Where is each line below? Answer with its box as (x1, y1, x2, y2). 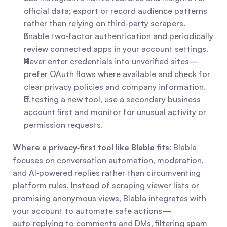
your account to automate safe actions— (13, 206, 172, 216)
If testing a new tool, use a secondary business (24, 94, 201, 104)
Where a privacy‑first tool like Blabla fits (13, 142, 169, 153)
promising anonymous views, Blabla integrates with (13, 193, 206, 203)
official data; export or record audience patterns (24, 6, 207, 16)
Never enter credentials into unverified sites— (24, 56, 199, 66)
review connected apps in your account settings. (24, 44, 208, 54)
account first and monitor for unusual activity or (24, 107, 206, 117)
